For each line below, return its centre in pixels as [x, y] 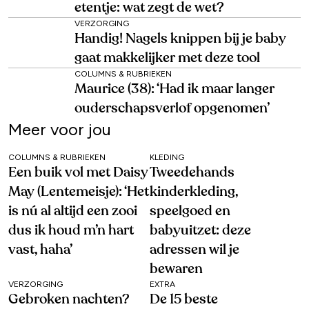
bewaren [176, 269]
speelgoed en [190, 211]
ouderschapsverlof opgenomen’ [172, 109]
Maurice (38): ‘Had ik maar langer [175, 89]
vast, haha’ [40, 250]
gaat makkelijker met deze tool [167, 58]
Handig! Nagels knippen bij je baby [180, 39]
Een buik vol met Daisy [78, 173]
